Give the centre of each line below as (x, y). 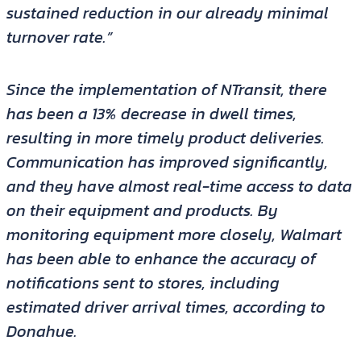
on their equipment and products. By (142, 211)
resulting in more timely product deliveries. (165, 138)
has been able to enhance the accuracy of (161, 259)
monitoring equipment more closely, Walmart (174, 235)
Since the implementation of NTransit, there (166, 90)
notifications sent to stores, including (143, 283)
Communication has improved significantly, (167, 162)
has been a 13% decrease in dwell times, (151, 114)
